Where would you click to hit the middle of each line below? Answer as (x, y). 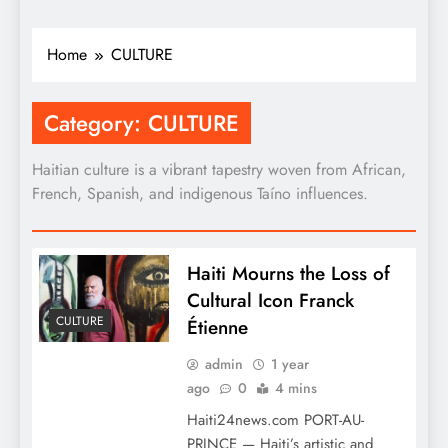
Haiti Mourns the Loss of (288, 274)
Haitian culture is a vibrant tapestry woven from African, (219, 170)
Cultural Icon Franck (270, 301)
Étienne (217, 328)
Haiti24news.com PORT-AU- (275, 420)
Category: (96, 123)
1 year (289, 364)
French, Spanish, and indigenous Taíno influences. (200, 194)
